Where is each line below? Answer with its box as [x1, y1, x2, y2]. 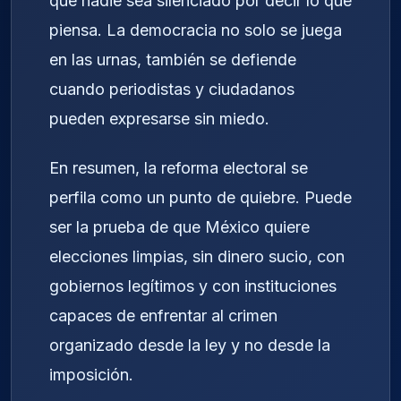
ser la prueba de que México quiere [49, 218, 310, 237]
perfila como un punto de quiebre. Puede [49, 188, 352, 208]
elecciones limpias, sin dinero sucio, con [49, 247, 345, 267]
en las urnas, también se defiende [49, 50, 296, 70]
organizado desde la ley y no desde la [49, 336, 330, 355]
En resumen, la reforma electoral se [49, 158, 308, 178]
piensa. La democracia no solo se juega [49, 21, 342, 40]
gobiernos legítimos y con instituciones [49, 277, 337, 296]
